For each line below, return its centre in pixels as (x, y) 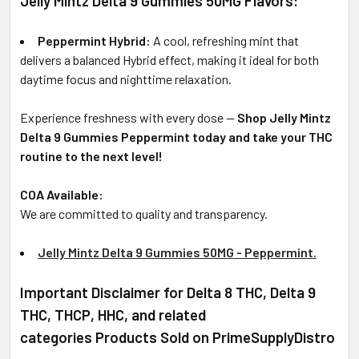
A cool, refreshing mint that (225, 40)
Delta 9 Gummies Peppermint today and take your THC (176, 136)
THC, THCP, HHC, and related (113, 314)
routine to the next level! (91, 155)
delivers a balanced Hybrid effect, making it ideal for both (169, 59)
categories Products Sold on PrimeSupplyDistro (177, 337)
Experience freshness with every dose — (129, 117)
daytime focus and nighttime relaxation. (126, 79)
